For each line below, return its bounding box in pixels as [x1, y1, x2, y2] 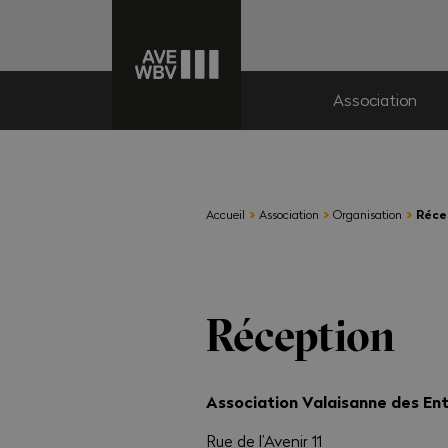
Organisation [333, 205, 403, 222]
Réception [206, 307, 396, 363]
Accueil [206, 205, 246, 222]
